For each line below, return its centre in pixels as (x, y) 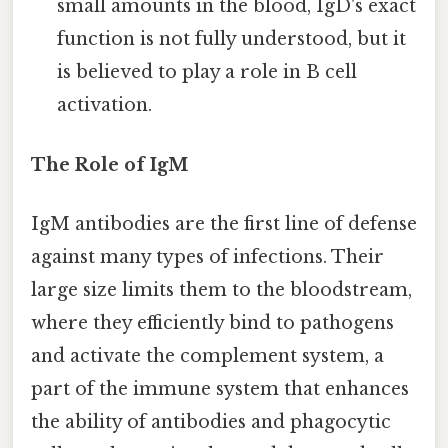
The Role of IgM (109, 164)
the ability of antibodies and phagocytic (211, 421)
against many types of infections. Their (207, 256)
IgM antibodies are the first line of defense (224, 223)
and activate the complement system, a (207, 355)
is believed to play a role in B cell (207, 72)
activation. (105, 105)
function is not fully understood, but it (232, 39)
